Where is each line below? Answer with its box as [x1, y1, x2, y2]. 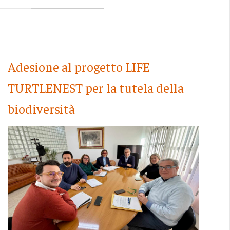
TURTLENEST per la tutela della [7, 80, 184, 96]
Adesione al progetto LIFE [7, 59, 150, 75]
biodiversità [7, 101, 75, 117]
